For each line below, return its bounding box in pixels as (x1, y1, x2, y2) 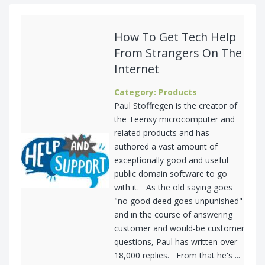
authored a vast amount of (114, 141, 218, 153)
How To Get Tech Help (114, 29, 236, 46)
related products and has (114, 127, 209, 139)
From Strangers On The (114, 45, 242, 62)
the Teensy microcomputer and (114, 114, 235, 125)
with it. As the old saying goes (114, 182, 232, 193)
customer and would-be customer (114, 222, 244, 234)
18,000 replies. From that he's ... (114, 250, 243, 261)
